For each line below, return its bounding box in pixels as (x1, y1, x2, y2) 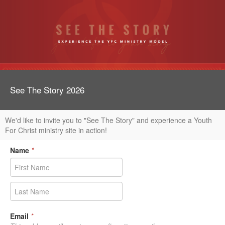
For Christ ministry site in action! (5, 125, 107, 135)
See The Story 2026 (10, 83, 84, 96)
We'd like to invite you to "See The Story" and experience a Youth (5, 115, 212, 125)
